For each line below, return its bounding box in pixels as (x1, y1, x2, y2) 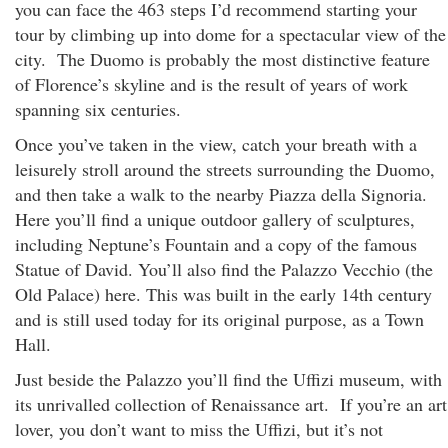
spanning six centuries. (15, 97, 181, 121)
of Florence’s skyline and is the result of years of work (15, 72, 408, 96)
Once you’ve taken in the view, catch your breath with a (15, 132, 417, 156)
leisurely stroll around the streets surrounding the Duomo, (15, 157, 435, 181)
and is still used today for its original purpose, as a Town (15, 307, 424, 331)
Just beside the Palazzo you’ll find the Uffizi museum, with (15, 367, 442, 391)
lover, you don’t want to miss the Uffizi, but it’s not (15, 417, 383, 441)
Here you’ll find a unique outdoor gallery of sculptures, (15, 207, 415, 231)
